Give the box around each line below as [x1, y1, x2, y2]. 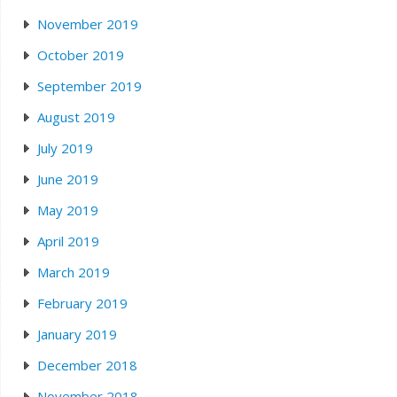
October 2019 [36, 46, 124, 64]
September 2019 [36, 77, 142, 95]
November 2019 [36, 15, 138, 33]
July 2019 [36, 139, 93, 157]
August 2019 [36, 108, 115, 126]
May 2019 [36, 201, 98, 219]
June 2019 [36, 170, 98, 188]
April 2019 [36, 232, 99, 250]
